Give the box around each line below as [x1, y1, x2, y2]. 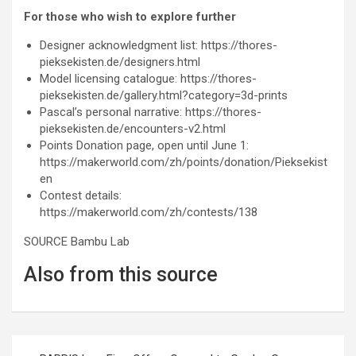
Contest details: [40, 188, 122, 203]
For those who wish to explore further [24, 10, 236, 25]
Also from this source [24, 263, 218, 287]
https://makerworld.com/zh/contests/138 [40, 205, 257, 220]
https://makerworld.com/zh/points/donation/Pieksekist [40, 155, 327, 170]
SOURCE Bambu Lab [24, 234, 130, 250]
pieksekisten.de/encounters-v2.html [40, 122, 226, 137]
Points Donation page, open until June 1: [40, 138, 249, 153]
